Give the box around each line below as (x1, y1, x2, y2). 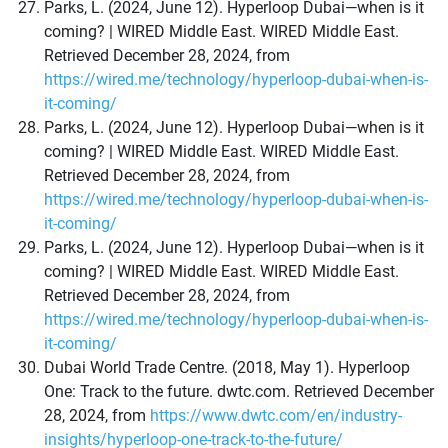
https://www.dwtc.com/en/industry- (150, 406, 402, 426)
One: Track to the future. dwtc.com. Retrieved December (44, 382, 434, 402)
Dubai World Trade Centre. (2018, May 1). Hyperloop (44, 358, 410, 378)
